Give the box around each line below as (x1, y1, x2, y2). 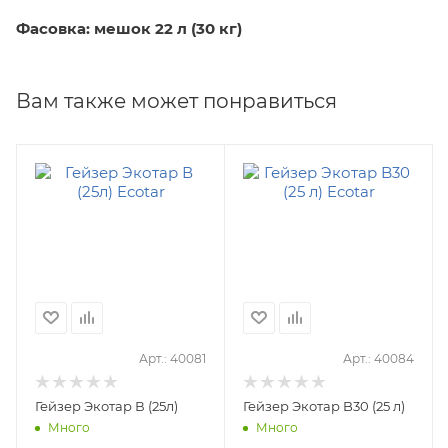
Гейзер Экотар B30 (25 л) (243, 397, 405, 414)
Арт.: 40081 (139, 350, 206, 366)
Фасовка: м (16, 18, 106, 38)
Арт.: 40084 (343, 350, 414, 366)
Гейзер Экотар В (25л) (35, 397, 178, 414)
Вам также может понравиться (16, 88, 337, 113)
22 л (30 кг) (155, 18, 242, 38)
